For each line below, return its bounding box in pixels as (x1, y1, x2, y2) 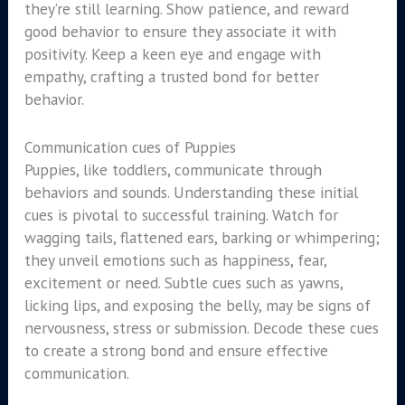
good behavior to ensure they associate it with (24, 21, 336, 42)
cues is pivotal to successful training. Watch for (24, 203, 338, 225)
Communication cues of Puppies (24, 136, 236, 157)
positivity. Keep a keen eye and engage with (24, 43, 321, 65)
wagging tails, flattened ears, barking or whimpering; (24, 226, 380, 248)
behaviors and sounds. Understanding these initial (24, 181, 358, 202)
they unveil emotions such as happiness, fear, (24, 249, 326, 270)
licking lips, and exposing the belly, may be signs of (24, 294, 371, 316)
